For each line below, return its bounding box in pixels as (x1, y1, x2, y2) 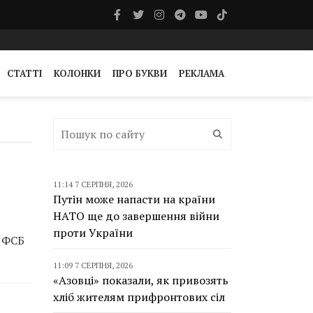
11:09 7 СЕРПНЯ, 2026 (53, 260, 133, 270)
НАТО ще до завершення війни (53, 208, 219, 224)
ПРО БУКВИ (112, 67, 167, 80)
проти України (53, 225, 133, 240)
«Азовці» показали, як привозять (53, 272, 228, 288)
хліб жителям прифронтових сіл (53, 289, 225, 305)
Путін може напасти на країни (53, 191, 215, 207)
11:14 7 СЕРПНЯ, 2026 (53, 179, 133, 189)
